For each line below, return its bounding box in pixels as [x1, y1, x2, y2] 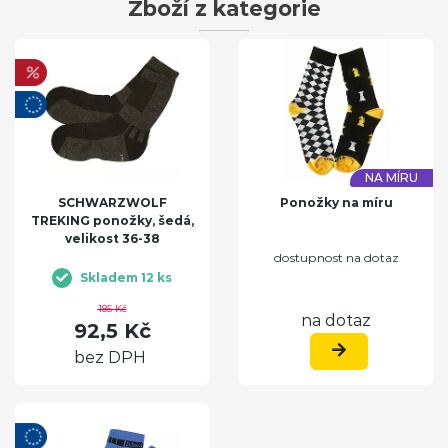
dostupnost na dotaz [273, 249, 399, 265]
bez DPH [73, 347, 146, 367]
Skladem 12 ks [80, 269, 172, 285]
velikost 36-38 [64, 230, 160, 246]
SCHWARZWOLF [57, 194, 167, 210]
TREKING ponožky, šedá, [30, 212, 194, 228]
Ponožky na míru [279, 194, 393, 210]
